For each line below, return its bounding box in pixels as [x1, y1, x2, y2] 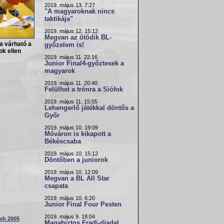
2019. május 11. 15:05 [44, 98, 97, 104]
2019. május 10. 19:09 [44, 124, 98, 130]
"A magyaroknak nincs [44, 8, 114, 15]
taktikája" [44, 15, 73, 22]
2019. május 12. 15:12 [44, 28, 98, 34]
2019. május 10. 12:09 [44, 169, 98, 175]
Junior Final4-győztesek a [44, 60, 124, 67]
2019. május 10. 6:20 [44, 195, 95, 201]
